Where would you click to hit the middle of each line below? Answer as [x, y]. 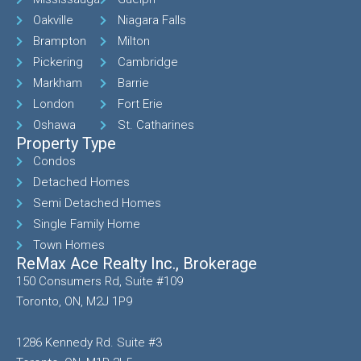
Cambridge [147, 62]
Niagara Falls [151, 21]
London [54, 104]
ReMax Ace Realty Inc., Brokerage [137, 264]
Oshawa [55, 125]
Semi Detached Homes [98, 203]
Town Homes [69, 245]
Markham [58, 83]
